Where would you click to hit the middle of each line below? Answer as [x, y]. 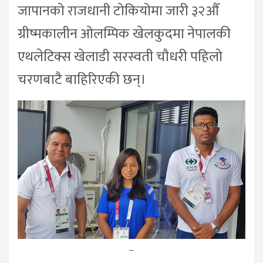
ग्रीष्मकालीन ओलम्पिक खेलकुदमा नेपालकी [124, 34]
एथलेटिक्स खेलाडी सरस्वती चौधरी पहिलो [120, 57]
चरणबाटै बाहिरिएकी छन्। [82, 80]
